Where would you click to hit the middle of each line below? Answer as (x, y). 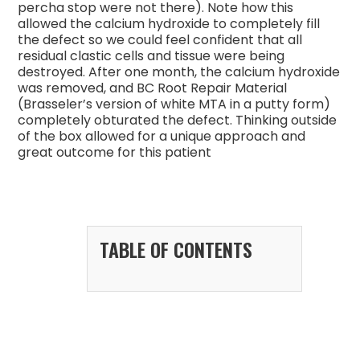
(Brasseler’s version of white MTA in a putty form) (174, 104)
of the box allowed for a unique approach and (162, 136)
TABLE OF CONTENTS (176, 249)
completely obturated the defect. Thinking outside (178, 120)
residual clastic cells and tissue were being (151, 56)
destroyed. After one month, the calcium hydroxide (179, 72)
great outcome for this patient (115, 152)
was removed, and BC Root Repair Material (153, 88)
